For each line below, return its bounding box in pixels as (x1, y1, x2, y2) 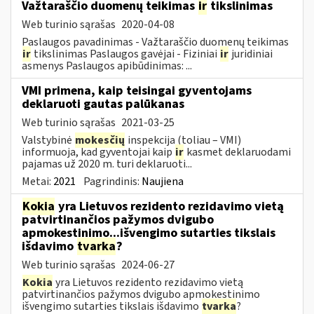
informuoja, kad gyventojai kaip (22, 144, 175, 160)
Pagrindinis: (83, 173, 142, 189)
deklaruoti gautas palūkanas (22, 95, 184, 113)
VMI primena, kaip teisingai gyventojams (22, 81, 252, 100)
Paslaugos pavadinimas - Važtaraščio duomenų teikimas (22, 34, 289, 50)
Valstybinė (22, 132, 74, 148)
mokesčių (75, 132, 125, 148)
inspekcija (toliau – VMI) (125, 132, 241, 148)
